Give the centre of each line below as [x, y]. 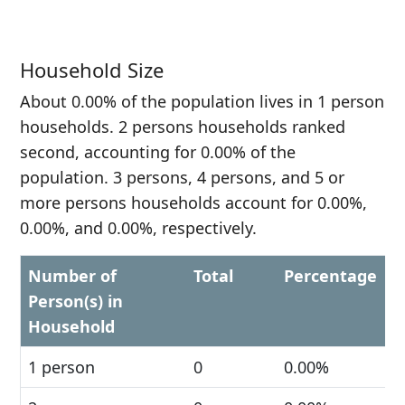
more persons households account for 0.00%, [193, 202]
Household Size [92, 70]
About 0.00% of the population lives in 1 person [202, 101]
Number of [72, 276]
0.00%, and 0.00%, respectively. [138, 228]
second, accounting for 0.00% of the [158, 152]
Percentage [330, 276]
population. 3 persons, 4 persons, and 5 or [182, 177]
